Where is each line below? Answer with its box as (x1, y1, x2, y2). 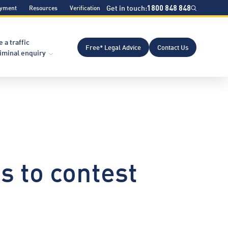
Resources (29, 3, 58, 12)
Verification (70, 3, 100, 12)
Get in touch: (106, 3, 147, 12)
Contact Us (157, 42, 188, 51)
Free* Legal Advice (85, 42, 141, 51)
